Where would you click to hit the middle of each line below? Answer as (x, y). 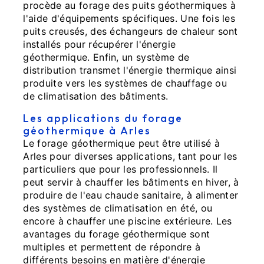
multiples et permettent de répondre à (112, 247)
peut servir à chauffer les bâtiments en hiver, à (131, 182)
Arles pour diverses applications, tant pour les (130, 156)
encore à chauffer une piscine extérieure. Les (128, 221)
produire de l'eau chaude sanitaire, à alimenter (131, 195)
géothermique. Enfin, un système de (106, 57)
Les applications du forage (103, 118)
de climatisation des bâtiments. (96, 96)
